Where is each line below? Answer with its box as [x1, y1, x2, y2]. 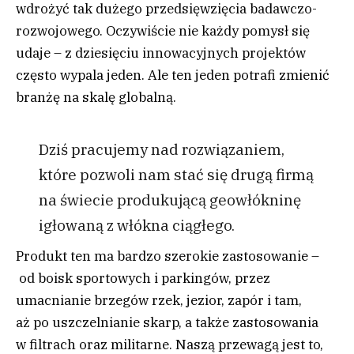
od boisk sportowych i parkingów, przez [16, 269, 270, 288]
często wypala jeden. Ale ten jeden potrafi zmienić [16, 66, 330, 84]
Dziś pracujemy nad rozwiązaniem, [38, 138, 284, 159]
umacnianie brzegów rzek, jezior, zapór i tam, [16, 292, 302, 310]
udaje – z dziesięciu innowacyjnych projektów [16, 43, 306, 62]
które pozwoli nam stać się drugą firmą [38, 164, 314, 184]
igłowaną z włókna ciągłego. [38, 214, 235, 235]
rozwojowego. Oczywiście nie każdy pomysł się [16, 21, 310, 40]
